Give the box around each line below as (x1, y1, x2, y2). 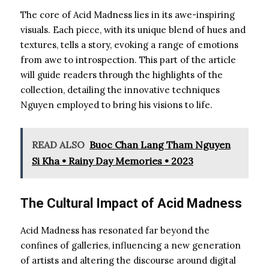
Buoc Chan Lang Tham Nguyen (89, 138, 231, 151)
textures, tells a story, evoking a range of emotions (20, 38, 238, 50)
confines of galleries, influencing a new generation (20, 239, 241, 251)
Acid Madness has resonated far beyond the (20, 224, 210, 236)
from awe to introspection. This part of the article (20, 53, 236, 65)
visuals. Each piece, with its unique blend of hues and (20, 23, 246, 35)
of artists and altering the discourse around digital (20, 254, 236, 266)
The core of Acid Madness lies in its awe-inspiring (20, 8, 235, 20)
